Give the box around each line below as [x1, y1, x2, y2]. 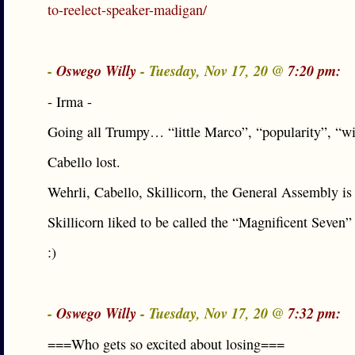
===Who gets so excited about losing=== [48, 334, 284, 353]
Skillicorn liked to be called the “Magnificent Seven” [48, 212, 352, 231]
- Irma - [48, 92, 92, 111]
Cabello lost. [48, 152, 120, 171]
